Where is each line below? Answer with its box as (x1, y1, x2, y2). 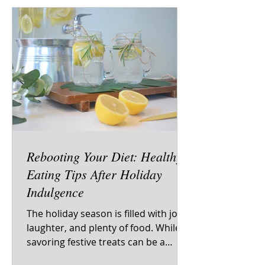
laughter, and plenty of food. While (27, 221, 180, 234)
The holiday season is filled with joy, (27, 207, 184, 220)
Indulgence (27, 183, 84, 201)
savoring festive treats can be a (27, 235, 165, 248)
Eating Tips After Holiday (27, 165, 162, 183)
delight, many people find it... (27, 250, 155, 263)
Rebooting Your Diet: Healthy (27, 147, 182, 165)
